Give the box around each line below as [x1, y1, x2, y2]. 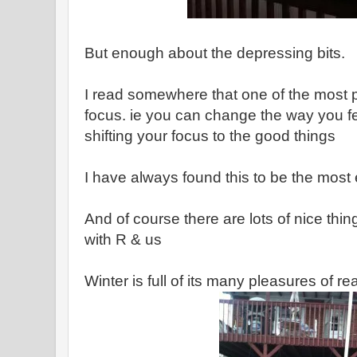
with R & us [84, 231, 162, 248]
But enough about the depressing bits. [84, 45, 345, 61]
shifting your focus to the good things [84, 127, 335, 144]
